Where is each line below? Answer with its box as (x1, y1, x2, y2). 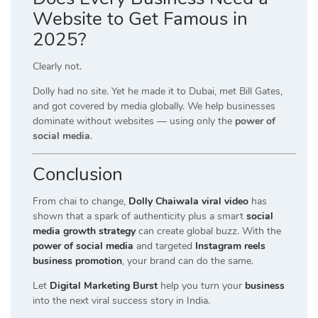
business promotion (33, 254, 122, 268)
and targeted (133, 239, 192, 253)
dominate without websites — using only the (33, 114, 235, 128)
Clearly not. (33, 60, 82, 74)
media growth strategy (33, 224, 136, 238)
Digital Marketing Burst (50, 279, 158, 293)
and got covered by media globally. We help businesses (33, 99, 275, 114)
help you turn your (160, 279, 245, 293)
